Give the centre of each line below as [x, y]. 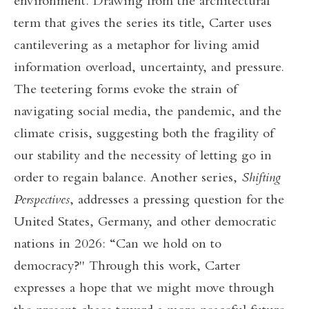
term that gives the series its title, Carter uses [143, 24]
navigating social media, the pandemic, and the [148, 112]
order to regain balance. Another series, [128, 179]
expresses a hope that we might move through [144, 289]
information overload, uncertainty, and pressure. [149, 68]
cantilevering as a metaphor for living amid [137, 46]
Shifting [261, 179]
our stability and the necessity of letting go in [143, 157]
